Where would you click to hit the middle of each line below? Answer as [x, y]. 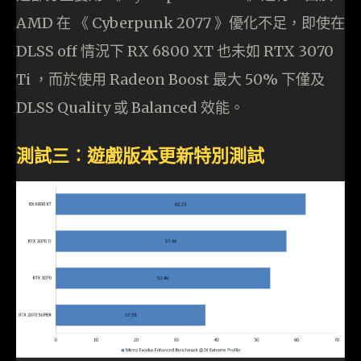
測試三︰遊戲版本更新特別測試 [140, 155]
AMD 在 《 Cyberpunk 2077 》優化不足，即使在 [180, 23]
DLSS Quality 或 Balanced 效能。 [130, 107]
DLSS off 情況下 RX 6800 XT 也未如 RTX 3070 [175, 51]
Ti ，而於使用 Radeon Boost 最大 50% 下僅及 [170, 79]
